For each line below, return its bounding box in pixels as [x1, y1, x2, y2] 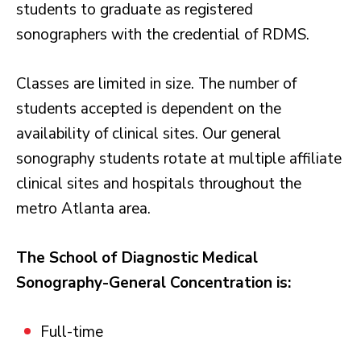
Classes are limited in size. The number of [16, 73, 297, 94]
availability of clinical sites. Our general [16, 122, 281, 144]
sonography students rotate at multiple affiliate [16, 147, 342, 169]
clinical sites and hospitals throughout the [16, 172, 301, 194]
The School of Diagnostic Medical [16, 247, 258, 268]
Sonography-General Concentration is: [16, 272, 291, 293]
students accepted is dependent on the [16, 98, 281, 119]
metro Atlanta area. [16, 197, 151, 219]
